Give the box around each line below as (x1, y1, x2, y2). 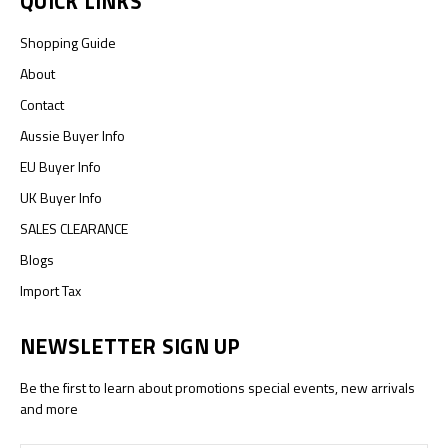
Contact (20, 93, 64, 115)
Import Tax (20, 279, 81, 301)
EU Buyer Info (20, 155, 101, 177)
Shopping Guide (20, 31, 116, 53)
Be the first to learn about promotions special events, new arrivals (20, 376, 415, 398)
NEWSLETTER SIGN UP (20, 329, 241, 362)
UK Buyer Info (20, 186, 102, 208)
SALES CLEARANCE (20, 217, 128, 239)
